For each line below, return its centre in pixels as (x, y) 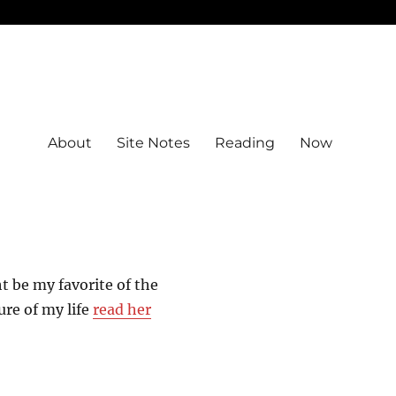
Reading (245, 142)
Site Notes (153, 142)
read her (122, 309)
